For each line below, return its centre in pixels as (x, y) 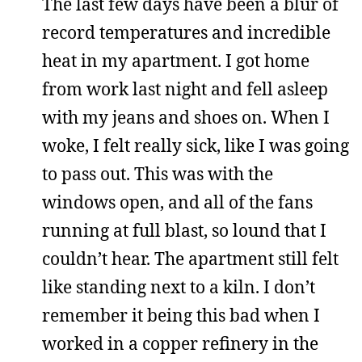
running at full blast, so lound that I (184, 230)
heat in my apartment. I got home (176, 61)
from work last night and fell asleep (185, 89)
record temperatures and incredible (186, 32)
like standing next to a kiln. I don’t (179, 287)
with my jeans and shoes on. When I (186, 117)
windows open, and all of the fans (177, 202)
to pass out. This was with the (158, 174)
